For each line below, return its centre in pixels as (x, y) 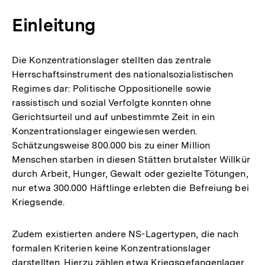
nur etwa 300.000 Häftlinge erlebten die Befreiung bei (130, 188)
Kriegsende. (38, 202)
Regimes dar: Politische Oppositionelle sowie (112, 88)
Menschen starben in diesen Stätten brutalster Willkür (131, 159)
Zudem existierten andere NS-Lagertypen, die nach (125, 234)
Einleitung (54, 25)
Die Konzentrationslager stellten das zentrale (112, 60)
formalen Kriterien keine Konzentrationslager (111, 248)
